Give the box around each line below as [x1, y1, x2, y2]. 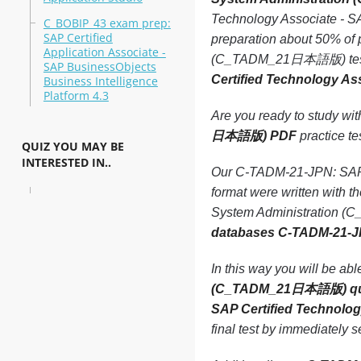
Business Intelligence [43, 73, 158, 89]
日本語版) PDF [210, 129, 297, 143]
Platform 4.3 [43, 88, 109, 103]
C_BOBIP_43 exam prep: [43, 15, 171, 31]
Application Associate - [43, 44, 166, 60]
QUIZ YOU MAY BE [21, 139, 124, 154]
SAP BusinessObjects [43, 59, 156, 74]
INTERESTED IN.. [21, 155, 111, 170]
